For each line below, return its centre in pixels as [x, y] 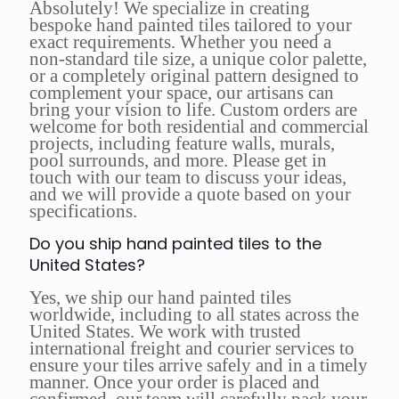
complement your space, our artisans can [182, 93]
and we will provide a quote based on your [190, 195]
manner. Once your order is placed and [175, 383]
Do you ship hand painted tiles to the [175, 244]
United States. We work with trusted [165, 332]
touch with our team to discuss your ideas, [188, 178]
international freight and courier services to [192, 349]
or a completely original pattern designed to [194, 76]
